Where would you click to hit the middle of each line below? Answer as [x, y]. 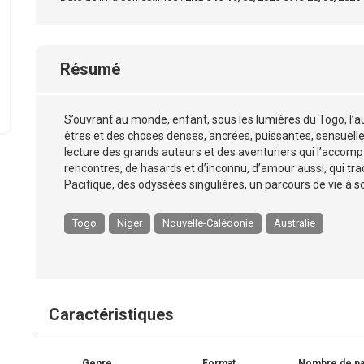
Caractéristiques [111, 314]
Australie [295, 223]
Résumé [90, 69]
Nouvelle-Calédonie [208, 223]
